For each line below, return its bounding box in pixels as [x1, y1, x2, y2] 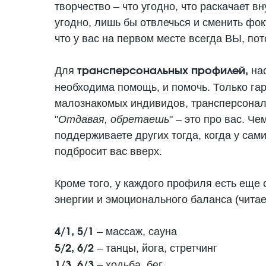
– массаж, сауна [94, 226, 177, 237]
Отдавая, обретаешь [58, 113, 169, 125]
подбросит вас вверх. [55, 145, 162, 157]
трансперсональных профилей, [77, 66, 251, 77]
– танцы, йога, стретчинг [97, 242, 217, 254]
